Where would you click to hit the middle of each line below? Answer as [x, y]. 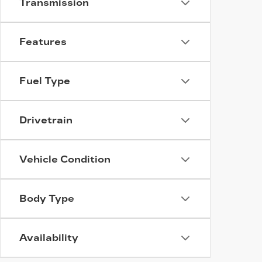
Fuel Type [45, 81]
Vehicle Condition [65, 159]
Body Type [47, 199]
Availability [49, 238]
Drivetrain [46, 120]
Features [43, 42]
